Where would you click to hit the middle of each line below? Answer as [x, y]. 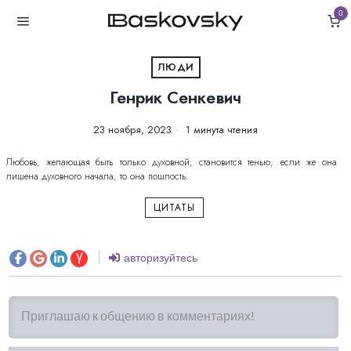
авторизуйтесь [159, 257]
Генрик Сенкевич [175, 98]
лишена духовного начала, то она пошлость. [97, 176]
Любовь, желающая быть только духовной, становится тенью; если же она [172, 162]
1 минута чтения [220, 130]
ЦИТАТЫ [174, 207]
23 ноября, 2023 [132, 130]
